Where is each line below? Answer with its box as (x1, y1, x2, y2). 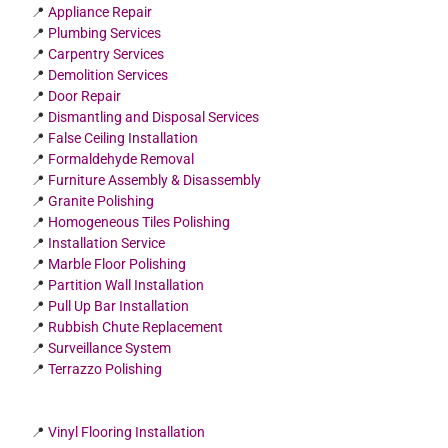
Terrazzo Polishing (48, 360, 163, 377)
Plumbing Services (48, 24, 162, 41)
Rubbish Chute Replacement (48, 318, 224, 335)
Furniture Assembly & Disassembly (48, 171, 262, 188)
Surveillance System (48, 339, 172, 356)
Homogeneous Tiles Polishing (48, 213, 231, 230)
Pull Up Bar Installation (48, 297, 190, 314)
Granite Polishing (48, 192, 155, 209)
